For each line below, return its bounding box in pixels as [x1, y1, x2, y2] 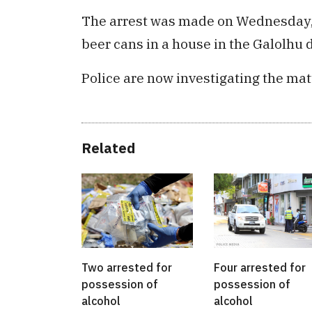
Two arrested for [81, 260, 172, 274]
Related [81, 139, 135, 158]
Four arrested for [214, 260, 306, 274]
